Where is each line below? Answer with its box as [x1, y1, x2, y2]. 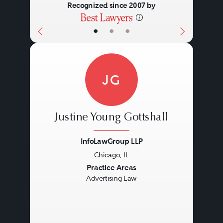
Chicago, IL [94, 150, 129, 159]
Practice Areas [87, 162, 136, 173]
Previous [37, 162, 81, 175]
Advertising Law [86, 174, 137, 183]
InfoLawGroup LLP [80, 136, 143, 146]
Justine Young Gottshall [55, 112, 168, 123]
